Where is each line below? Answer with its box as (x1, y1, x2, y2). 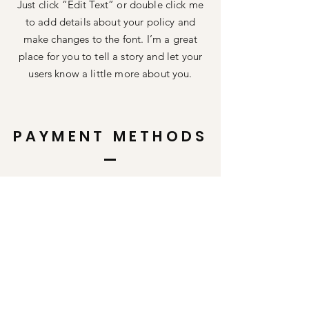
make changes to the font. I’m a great (23, 32, 198, 46)
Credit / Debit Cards (62, 187, 159, 200)
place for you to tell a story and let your (18, 50, 203, 63)
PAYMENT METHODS (12, 126, 208, 146)
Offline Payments (70, 221, 150, 235)
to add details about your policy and (25, 15, 196, 28)
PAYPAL (92, 204, 129, 217)
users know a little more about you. (28, 67, 192, 80)
